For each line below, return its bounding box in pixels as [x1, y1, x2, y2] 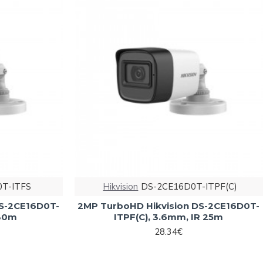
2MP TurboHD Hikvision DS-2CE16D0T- [77, 200, 260, 211]
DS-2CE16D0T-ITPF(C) [141, 180, 238, 193]
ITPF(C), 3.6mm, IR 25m [114, 211, 224, 222]
